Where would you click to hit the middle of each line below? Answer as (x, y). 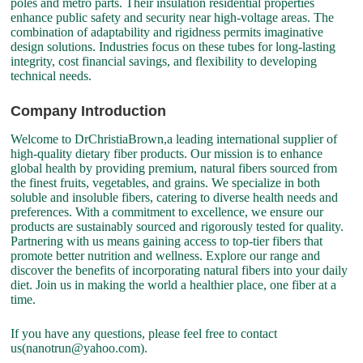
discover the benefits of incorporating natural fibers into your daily (179, 271)
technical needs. (51, 76)
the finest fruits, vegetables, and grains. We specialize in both (166, 183)
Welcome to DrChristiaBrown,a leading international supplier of (174, 139)
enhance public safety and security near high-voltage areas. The (173, 18)
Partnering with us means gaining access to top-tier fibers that (167, 241)
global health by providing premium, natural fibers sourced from (174, 169)
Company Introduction (89, 111)
